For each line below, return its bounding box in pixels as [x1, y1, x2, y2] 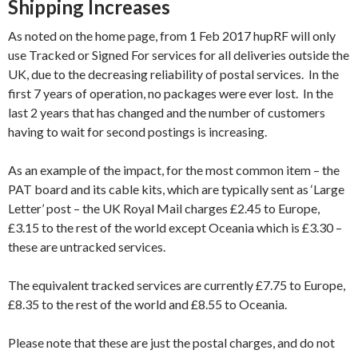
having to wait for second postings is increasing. [8, 124, 267, 140]
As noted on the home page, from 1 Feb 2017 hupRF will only [8, 28, 336, 44]
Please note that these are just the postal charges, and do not [8, 335, 335, 351]
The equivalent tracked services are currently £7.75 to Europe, [8, 277, 345, 293]
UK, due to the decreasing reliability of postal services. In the [8, 66, 339, 82]
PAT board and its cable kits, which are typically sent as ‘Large [8, 181, 344, 197]
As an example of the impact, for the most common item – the [8, 162, 340, 178]
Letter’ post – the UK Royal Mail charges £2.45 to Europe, [8, 201, 320, 217]
